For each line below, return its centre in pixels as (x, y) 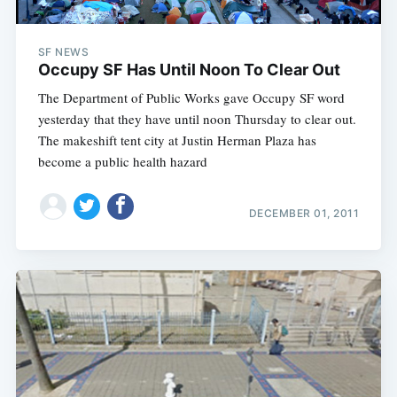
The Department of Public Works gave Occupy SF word (191, 97)
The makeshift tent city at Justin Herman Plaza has (177, 140)
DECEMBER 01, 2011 (304, 214)
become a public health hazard (122, 161)
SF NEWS (63, 51)
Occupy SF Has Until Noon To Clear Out (189, 69)
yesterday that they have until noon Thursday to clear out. (197, 118)
